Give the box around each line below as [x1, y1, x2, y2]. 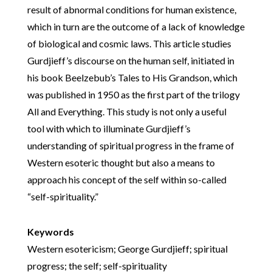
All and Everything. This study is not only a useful [27, 106, 226, 117]
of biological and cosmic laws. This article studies [27, 38, 231, 49]
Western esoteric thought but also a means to [27, 157, 215, 168]
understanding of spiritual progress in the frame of [27, 140, 234, 151]
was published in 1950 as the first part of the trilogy [27, 89, 240, 100]
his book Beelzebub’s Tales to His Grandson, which [27, 72, 237, 83]
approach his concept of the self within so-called [27, 174, 226, 185]
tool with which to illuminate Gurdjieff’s [27, 123, 191, 134]
